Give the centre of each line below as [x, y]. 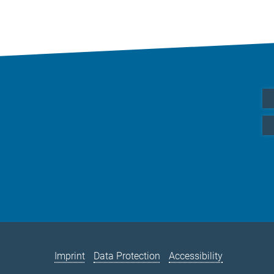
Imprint [70, 256]
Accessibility [196, 256]
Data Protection [127, 256]
